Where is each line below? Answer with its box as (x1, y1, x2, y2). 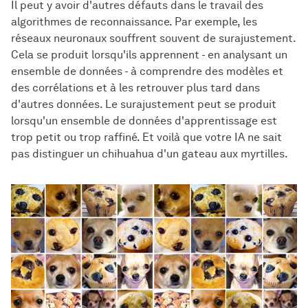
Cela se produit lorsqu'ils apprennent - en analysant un (11, 48, 287, 61)
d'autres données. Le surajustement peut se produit (11, 98, 276, 111)
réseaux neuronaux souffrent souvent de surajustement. (11, 32, 296, 45)
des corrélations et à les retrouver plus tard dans (11, 81, 260, 94)
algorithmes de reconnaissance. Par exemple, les (11, 15, 257, 28)
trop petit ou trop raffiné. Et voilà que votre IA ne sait (11, 131, 282, 144)
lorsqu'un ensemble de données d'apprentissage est (11, 114, 277, 127)
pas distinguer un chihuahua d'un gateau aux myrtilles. (11, 147, 288, 160)
